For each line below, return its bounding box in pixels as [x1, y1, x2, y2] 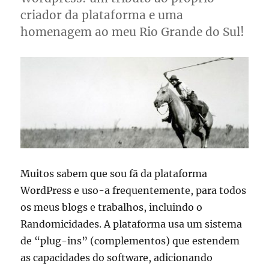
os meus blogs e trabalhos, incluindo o [20, 201, 203, 213]
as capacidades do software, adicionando [20, 251, 213, 264]
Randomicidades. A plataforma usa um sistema [20, 217, 243, 230]
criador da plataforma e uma [20, 8, 184, 23]
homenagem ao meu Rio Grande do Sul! [20, 25, 245, 40]
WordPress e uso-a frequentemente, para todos [20, 184, 247, 196]
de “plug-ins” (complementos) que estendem [20, 234, 240, 247]
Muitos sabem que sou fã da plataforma [20, 167, 208, 180]
